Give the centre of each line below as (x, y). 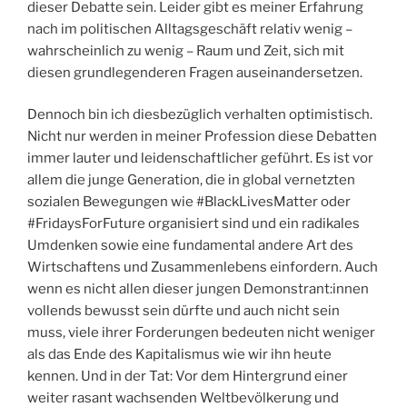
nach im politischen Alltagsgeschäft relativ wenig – (190, 29)
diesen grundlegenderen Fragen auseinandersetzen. (195, 72)
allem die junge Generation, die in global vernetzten (191, 180)
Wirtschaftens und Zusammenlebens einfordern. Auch (203, 268)
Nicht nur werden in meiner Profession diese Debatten (202, 137)
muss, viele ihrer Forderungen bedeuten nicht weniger (201, 333)
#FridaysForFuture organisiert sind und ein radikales (194, 224)
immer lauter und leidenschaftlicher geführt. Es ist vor (200, 159)
